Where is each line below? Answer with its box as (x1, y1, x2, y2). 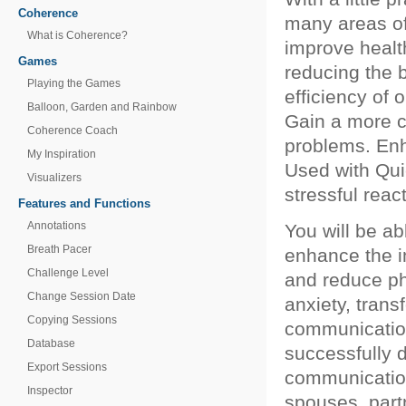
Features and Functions (18, 197, 150, 210)
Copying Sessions (27, 314, 117, 326)
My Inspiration (27, 148, 96, 160)
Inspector (27, 384, 72, 397)
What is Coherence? (27, 29, 128, 42)
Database (27, 337, 75, 350)
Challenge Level (27, 266, 109, 279)
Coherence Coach (27, 124, 118, 137)
